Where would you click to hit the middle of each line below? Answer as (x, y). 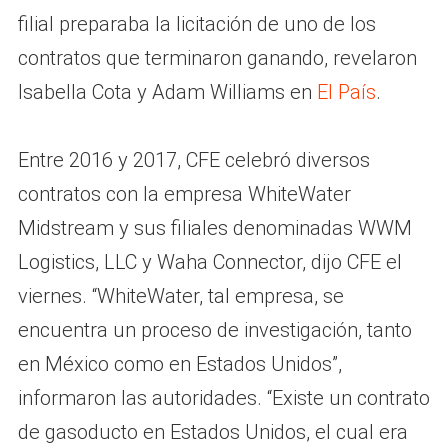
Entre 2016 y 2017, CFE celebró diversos (193, 159)
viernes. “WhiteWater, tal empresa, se (180, 295)
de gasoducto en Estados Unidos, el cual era (212, 431)
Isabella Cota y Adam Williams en (167, 91)
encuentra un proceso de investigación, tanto (214, 329)
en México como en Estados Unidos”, (179, 363)
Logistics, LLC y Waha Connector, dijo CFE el (209, 261)
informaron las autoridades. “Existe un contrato (223, 397)
